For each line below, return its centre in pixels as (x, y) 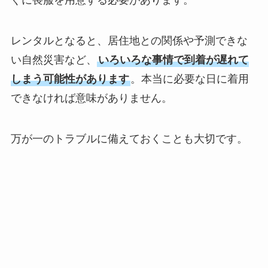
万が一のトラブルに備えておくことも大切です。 (129, 138)
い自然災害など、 (54, 60)
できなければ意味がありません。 (91, 98)
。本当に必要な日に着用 (189, 79)
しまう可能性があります (70, 79)
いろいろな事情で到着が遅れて (173, 60)
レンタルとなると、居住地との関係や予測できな (129, 40)
